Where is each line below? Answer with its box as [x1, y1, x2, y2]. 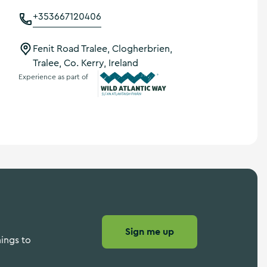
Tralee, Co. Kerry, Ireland [33, 58, 138, 68]
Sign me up [125, 225, 174, 238]
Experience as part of [18, 73, 88, 80]
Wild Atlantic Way [98, 98, 179, 111]
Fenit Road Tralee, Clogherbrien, [33, 44, 172, 54]
